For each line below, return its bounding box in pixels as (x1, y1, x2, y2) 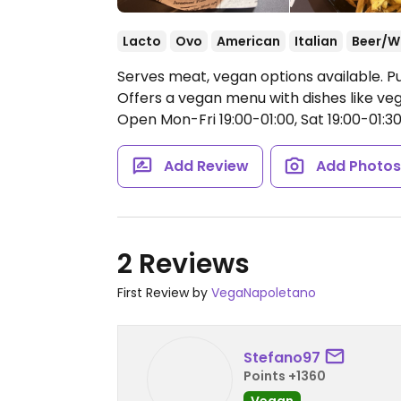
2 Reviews (117, 245, 250, 283)
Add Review (163, 156, 249, 176)
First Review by (117, 284, 211, 302)
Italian (294, 32, 337, 50)
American (217, 32, 280, 50)
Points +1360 (243, 366, 326, 385)
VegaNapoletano (211, 284, 316, 302)
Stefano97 (243, 346, 320, 368)
